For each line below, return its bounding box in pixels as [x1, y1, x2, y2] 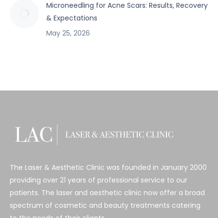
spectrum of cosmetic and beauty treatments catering [10, 200, 200, 210]
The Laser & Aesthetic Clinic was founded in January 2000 [10, 162, 207, 172]
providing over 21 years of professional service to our [10, 175, 187, 185]
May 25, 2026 [46, 28, 90, 38]
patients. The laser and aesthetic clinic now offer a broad [10, 187, 205, 198]
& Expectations [46, 13, 97, 23]
